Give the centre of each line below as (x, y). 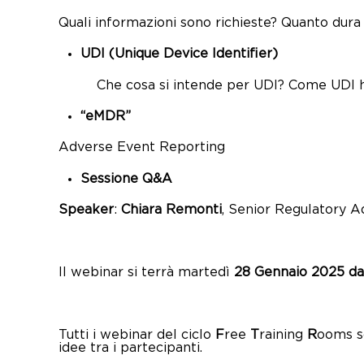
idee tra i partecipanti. (130, 348)
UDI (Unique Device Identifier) (180, 54)
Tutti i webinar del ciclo (137, 335)
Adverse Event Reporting (142, 148)
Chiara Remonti (171, 210)
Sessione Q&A (127, 179)
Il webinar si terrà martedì (146, 272)
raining (283, 335)
